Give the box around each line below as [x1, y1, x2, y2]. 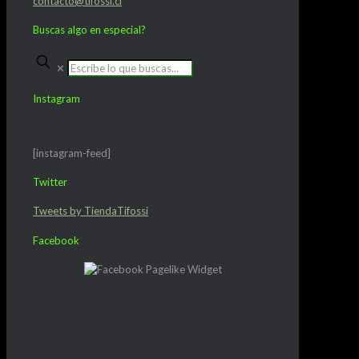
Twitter [33, 175, 67, 189]
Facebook [33, 233, 79, 247]
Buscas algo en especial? [33, 23, 146, 36]
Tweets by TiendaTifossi [33, 204, 148, 218]
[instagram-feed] [33, 146, 111, 159]
